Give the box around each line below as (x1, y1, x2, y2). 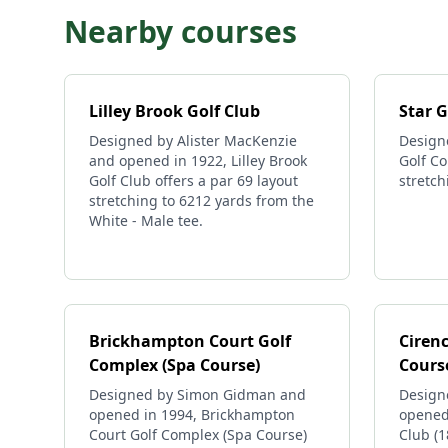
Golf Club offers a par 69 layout (89, 171, 298, 190)
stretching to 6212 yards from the (89, 191, 314, 210)
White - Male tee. (89, 211, 203, 230)
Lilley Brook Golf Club (89, 100, 260, 122)
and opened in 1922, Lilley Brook (89, 151, 307, 170)
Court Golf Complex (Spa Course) (89, 425, 307, 444)
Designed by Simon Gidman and (89, 385, 306, 404)
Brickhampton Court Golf (89, 330, 291, 352)
